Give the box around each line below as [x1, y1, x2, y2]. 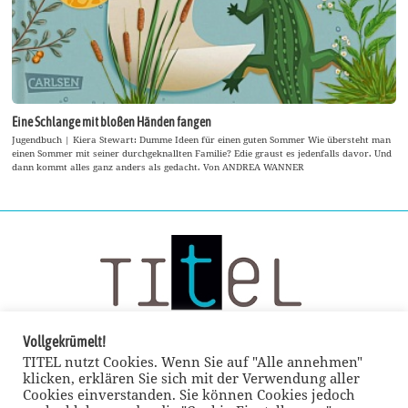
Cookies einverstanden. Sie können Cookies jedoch [23, 385, 355, 403]
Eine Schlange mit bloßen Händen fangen [12, 115, 212, 130]
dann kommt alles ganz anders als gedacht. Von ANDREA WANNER [12, 160, 305, 174]
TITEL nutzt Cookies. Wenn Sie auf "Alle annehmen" [23, 352, 362, 371]
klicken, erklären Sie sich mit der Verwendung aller [23, 369, 360, 387]
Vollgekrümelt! [23, 333, 106, 350]
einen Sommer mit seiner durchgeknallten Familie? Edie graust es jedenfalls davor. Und [12, 147, 393, 160]
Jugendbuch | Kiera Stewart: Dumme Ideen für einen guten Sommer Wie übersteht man [12, 133, 392, 147]
